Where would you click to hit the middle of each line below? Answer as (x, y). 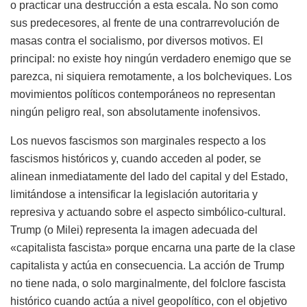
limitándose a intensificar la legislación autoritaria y (134, 194)
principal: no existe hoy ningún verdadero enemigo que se (151, 58)
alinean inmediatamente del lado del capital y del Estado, (149, 176)
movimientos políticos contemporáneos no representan (143, 94)
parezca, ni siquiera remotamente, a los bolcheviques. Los (151, 76)
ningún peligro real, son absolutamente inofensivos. (135, 112)
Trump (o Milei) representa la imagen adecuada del (134, 230)
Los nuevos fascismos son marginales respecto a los (138, 140)
